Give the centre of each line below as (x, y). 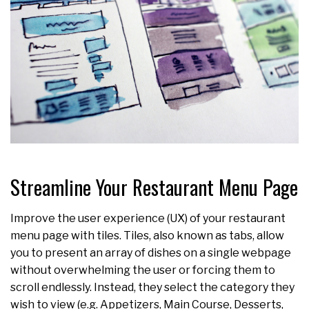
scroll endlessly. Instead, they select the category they (152, 287)
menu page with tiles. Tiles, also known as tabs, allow (147, 235)
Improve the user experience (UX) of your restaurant (148, 218)
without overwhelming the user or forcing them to (143, 270)
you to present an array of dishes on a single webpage (151, 252)
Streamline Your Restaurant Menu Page (154, 187)
